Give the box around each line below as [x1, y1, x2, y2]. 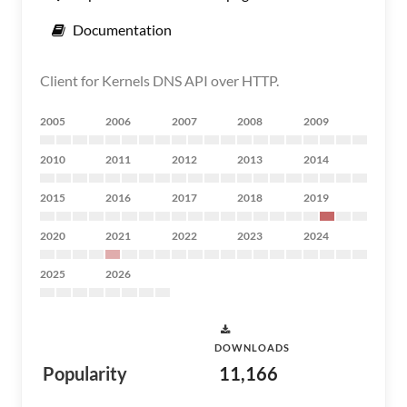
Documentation [73, 21, 172, 38]
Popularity [43, 362, 127, 384]
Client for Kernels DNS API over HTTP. [40, 72, 279, 89]
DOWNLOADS [214, 342, 290, 353]
